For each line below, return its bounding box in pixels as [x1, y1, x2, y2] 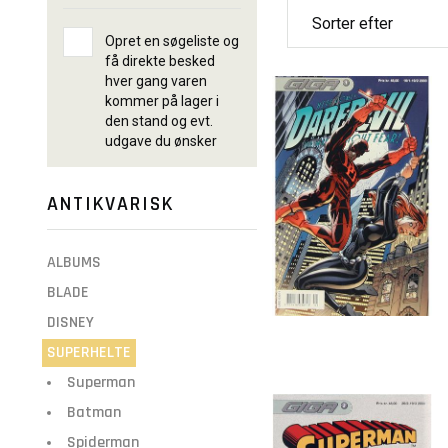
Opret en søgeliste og [105, 33, 239, 49]
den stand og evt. [105, 113, 213, 129]
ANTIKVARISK [47, 191, 174, 217]
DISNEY [47, 312, 94, 333]
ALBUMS [47, 252, 101, 273]
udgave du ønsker [105, 133, 217, 149]
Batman [67, 402, 121, 423]
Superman [67, 372, 135, 393]
